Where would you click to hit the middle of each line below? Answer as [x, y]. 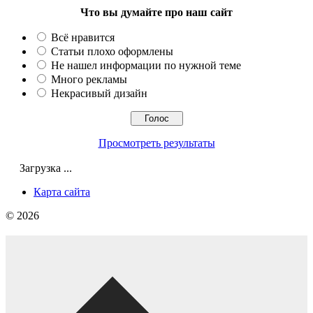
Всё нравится [83, 37]
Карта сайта [62, 191]
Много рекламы [89, 79]
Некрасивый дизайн [99, 93]
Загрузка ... [44, 168]
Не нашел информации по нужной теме [146, 65]
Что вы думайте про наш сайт [156, 12]
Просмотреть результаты [156, 143]
